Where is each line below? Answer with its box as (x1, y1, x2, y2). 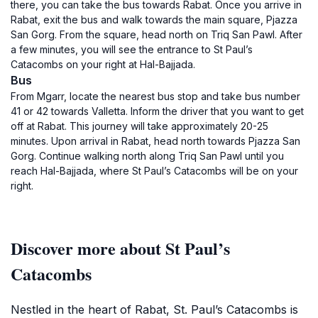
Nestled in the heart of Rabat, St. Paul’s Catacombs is (11, 302, 298, 317)
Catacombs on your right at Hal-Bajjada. (11, 58, 195, 70)
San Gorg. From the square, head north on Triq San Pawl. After (11, 28, 302, 40)
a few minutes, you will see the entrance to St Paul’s (11, 43, 253, 55)
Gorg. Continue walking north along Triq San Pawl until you (11, 150, 284, 162)
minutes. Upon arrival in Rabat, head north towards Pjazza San (11, 135, 300, 147)
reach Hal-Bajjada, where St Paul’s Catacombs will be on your (11, 165, 298, 177)
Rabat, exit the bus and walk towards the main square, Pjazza (11, 13, 297, 26)
